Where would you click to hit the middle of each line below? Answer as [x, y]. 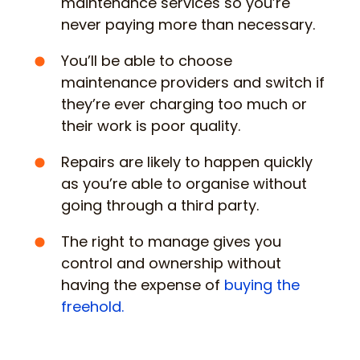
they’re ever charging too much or [184, 104]
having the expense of [143, 284]
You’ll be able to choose [147, 60]
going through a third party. [160, 205]
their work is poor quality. [151, 125]
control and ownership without [171, 263]
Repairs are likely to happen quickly [187, 162]
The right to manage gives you [171, 241]
